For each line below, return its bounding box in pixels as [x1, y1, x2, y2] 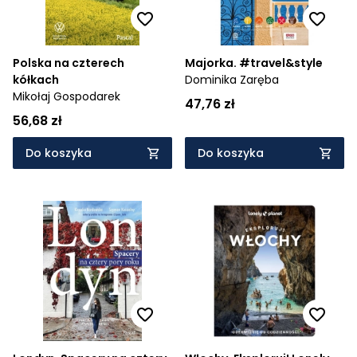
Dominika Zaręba [185, 72, 279, 88]
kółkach [13, 72, 59, 88]
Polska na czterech [13, 55, 124, 71]
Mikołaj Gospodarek [13, 88, 120, 104]
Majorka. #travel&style [185, 55, 323, 71]
